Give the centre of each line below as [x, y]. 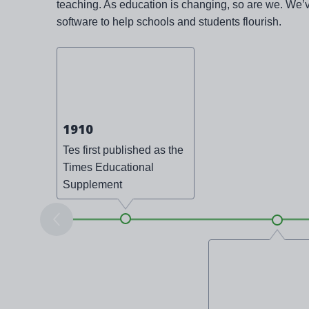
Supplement [92, 185]
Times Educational [108, 168]
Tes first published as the [123, 150]
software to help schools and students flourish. [169, 22]
